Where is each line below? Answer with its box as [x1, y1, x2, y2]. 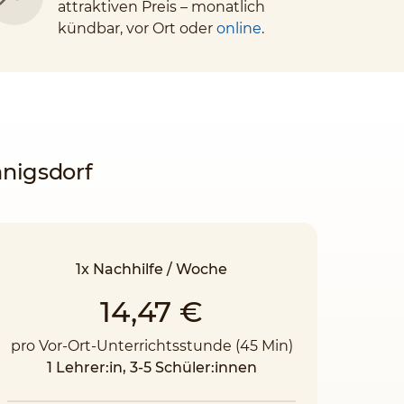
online [216, 20, 262, 37]
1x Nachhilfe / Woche [76, 261, 227, 278]
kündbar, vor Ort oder [58, 20, 216, 37]
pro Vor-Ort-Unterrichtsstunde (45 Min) [10, 337, 293, 354]
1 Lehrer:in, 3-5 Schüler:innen [46, 359, 257, 376]
